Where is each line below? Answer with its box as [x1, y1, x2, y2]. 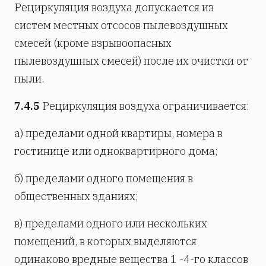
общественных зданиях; [14, 189, 138, 203]
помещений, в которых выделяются [14, 234, 197, 248]
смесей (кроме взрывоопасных [14, 36, 172, 50]
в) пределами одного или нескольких [14, 216, 207, 230]
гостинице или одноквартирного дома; [14, 144, 218, 158]
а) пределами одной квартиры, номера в [14, 126, 223, 140]
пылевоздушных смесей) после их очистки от [14, 53, 248, 68]
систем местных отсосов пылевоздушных [14, 18, 228, 32]
